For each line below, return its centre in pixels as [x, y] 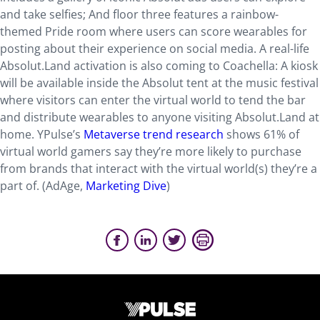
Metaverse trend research [154, 134]
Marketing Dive [126, 186]
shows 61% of [261, 134]
